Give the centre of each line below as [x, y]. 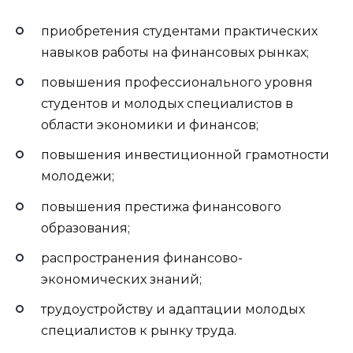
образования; [85, 228]
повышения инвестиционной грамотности [185, 155]
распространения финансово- [142, 258]
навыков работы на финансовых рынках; [175, 53]
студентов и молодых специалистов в [167, 104]
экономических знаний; [121, 279]
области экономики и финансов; [150, 125]
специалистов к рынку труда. [139, 330]
